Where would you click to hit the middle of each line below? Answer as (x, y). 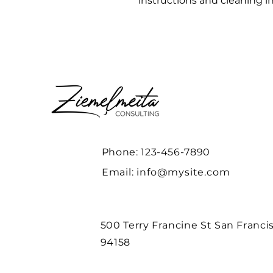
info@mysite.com (183, 172)
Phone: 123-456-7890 (156, 152)
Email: (119, 172)
